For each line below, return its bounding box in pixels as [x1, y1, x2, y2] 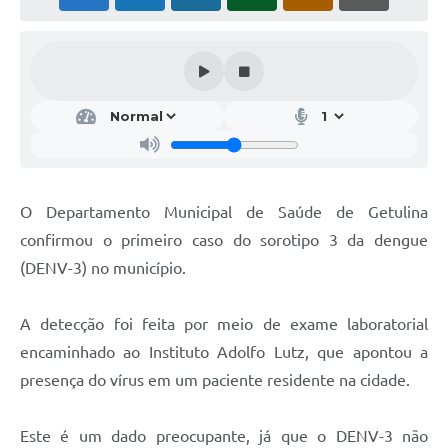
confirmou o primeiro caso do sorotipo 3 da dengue [20, 231, 428, 250]
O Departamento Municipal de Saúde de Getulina [20, 203, 428, 222]
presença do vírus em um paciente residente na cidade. [20, 371, 410, 390]
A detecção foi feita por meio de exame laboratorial [20, 315, 428, 334]
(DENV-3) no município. [20, 259, 186, 278]
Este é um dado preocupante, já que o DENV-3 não [20, 427, 428, 446]
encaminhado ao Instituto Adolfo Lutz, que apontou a [20, 343, 428, 362]
